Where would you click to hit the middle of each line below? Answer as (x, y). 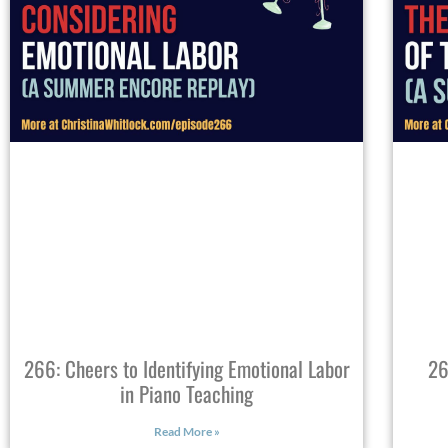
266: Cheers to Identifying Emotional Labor (186, 368)
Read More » (186, 431)
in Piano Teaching (187, 393)
